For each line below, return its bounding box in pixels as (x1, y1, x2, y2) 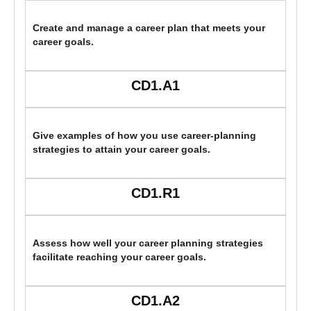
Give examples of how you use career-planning (33, 131, 256, 142)
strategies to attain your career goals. (33, 144, 210, 155)
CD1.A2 (131, 293, 180, 309)
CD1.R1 (131, 185, 180, 201)
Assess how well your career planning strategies (33, 238, 263, 249)
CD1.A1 (131, 78, 180, 94)
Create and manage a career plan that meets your (33, 23, 265, 34)
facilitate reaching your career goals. (33, 252, 206, 263)
